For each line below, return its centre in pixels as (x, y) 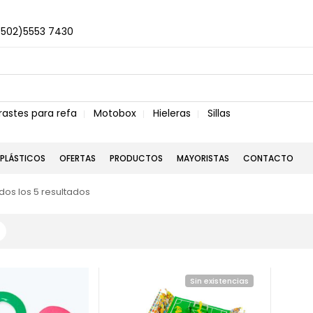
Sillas (219, 113)
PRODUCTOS (136, 158)
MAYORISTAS (203, 158)
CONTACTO (268, 158)
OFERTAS (78, 158)
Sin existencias (220, 281)
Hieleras (172, 113)
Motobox (115, 113)
